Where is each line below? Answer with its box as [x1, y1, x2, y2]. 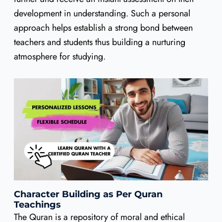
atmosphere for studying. [13, 50, 106, 63]
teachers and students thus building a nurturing [13, 36, 185, 49]
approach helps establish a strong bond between [13, 21, 193, 35]
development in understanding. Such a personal [13, 7, 190, 20]
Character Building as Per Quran [13, 189, 163, 200]
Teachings [13, 199, 61, 211]
